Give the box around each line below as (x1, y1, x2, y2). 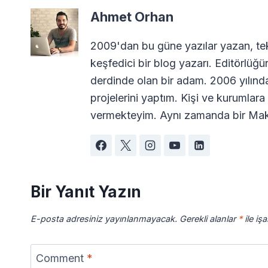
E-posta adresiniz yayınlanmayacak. (31, 213, 177, 224)
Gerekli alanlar (179, 213, 238, 224)
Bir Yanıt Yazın (31, 182, 141, 201)
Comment (36, 252, 87, 265)
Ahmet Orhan (90, 8, 173, 25)
